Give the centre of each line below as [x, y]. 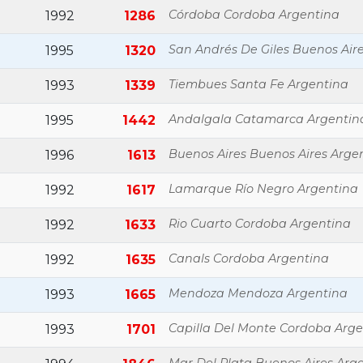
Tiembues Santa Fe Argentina [258, 84]
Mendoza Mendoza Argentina [258, 293]
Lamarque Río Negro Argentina [263, 189]
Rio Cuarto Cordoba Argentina [260, 224]
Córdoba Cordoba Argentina [254, 15]
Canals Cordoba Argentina [249, 258]
